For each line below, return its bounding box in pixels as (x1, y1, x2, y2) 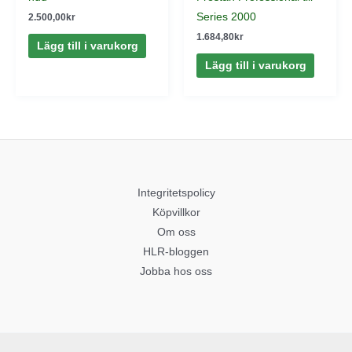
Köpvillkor (152, 207, 200, 218)
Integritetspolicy (137, 187, 215, 199)
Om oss (156, 226, 196, 238)
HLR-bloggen (143, 246, 209, 258)
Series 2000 (196, 11, 257, 24)
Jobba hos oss (140, 266, 212, 277)
